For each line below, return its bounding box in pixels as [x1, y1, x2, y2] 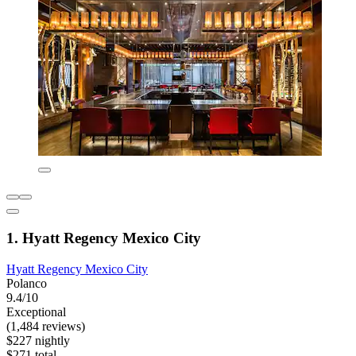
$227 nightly [6, 333, 70, 347]
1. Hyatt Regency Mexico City [6, 229, 201, 246]
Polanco [6, 276, 47, 290]
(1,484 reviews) [6, 319, 85, 333]
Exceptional [6, 304, 66, 319]
